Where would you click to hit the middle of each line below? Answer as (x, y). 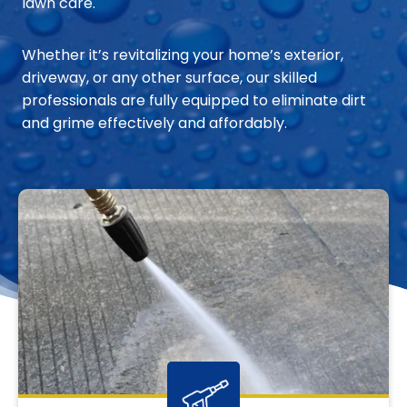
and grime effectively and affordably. (154, 124)
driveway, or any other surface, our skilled (169, 78)
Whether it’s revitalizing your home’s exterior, (183, 55)
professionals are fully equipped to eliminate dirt (194, 101)
